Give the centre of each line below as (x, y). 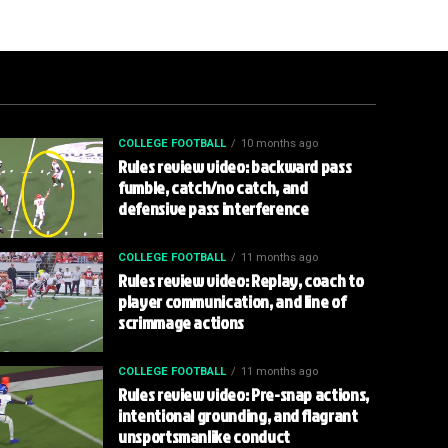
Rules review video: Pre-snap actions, (243, 395)
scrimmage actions (181, 323)
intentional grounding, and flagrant (238, 416)
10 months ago (279, 143)
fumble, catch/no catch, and (213, 187)
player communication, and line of (232, 302)
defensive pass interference (213, 208)
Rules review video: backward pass (235, 166)
